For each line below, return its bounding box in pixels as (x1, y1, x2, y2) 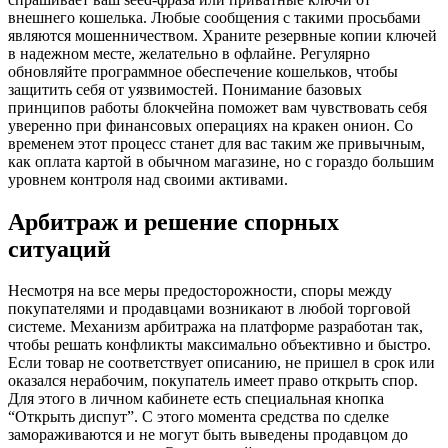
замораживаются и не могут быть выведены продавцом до (8, 426, 408, 444)
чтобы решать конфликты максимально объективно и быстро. (8, 336, 431, 354)
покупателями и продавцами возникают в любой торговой (8, 300, 411, 318)
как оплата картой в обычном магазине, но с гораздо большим (8, 152, 434, 170)
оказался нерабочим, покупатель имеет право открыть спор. (8, 372, 418, 390)
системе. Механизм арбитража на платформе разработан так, (8, 318, 423, 336)
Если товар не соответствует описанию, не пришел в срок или (8, 354, 435, 372)
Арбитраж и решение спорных (8, 208, 339, 235)
